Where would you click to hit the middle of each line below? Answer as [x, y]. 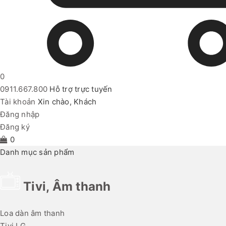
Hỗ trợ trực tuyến [81, 89]
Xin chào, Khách [67, 102]
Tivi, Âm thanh [67, 187]
